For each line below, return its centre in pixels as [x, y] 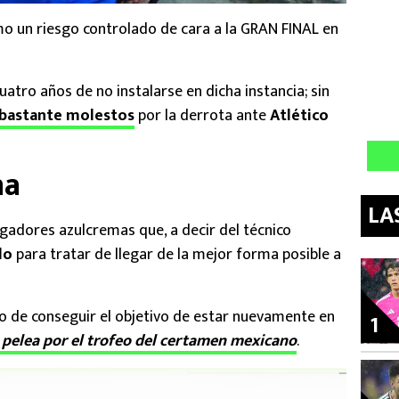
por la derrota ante [202, 116]
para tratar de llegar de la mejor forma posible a [179, 255]
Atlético [299, 116]
